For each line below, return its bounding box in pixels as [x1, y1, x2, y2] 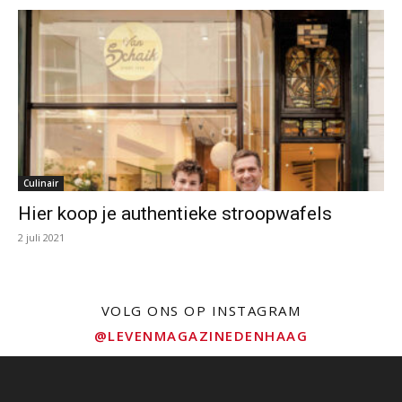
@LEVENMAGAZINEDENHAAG [93, 326, 309, 345]
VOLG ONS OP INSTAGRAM [100, 301, 301, 319]
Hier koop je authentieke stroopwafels [18, 202, 332, 224]
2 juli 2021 [18, 230, 65, 244]
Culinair [23, 176, 58, 189]
